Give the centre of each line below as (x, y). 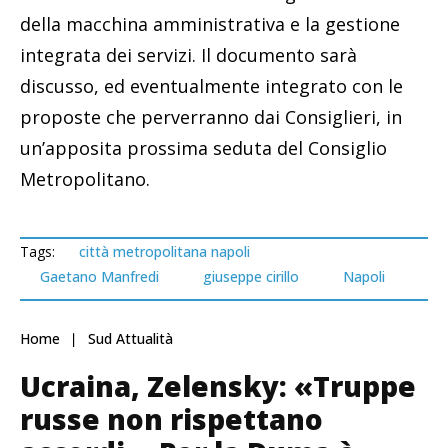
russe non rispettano (171, 419)
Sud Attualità (130, 339)
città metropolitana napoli (164, 252)
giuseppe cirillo (251, 277)
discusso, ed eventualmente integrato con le (211, 86)
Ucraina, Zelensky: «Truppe (218, 386)
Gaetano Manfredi (99, 277)
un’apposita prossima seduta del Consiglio (203, 148)
